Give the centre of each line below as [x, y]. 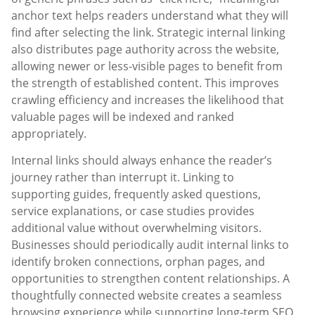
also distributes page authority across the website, [145, 50]
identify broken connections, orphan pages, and [138, 262]
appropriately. [49, 134]
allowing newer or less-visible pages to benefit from [147, 66]
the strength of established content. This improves [145, 83]
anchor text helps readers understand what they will [150, 16]
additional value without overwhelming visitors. [136, 228]
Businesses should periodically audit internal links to [150, 245]
